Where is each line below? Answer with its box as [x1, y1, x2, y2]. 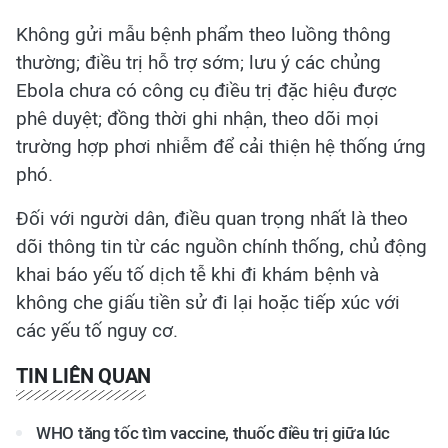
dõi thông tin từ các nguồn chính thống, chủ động [16, 235, 427, 258]
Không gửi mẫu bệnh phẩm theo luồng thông [16, 23, 391, 46]
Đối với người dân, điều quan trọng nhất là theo [16, 207, 408, 230]
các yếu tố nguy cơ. [16, 319, 178, 342]
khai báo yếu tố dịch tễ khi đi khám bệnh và [16, 263, 379, 286]
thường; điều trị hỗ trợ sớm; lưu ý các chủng [16, 51, 381, 74]
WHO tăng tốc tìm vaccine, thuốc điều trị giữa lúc [36, 423, 390, 443]
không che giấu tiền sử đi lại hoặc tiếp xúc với [16, 291, 400, 314]
